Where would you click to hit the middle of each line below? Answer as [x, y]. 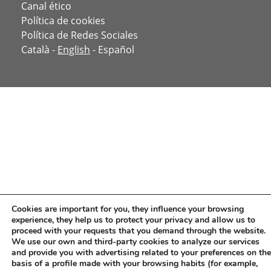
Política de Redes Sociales [80, 35]
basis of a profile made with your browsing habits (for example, [135, 263]
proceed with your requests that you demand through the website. [139, 231]
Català [35, 50]
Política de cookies [63, 21]
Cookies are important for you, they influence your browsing [128, 209]
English [74, 50]
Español [116, 50]
